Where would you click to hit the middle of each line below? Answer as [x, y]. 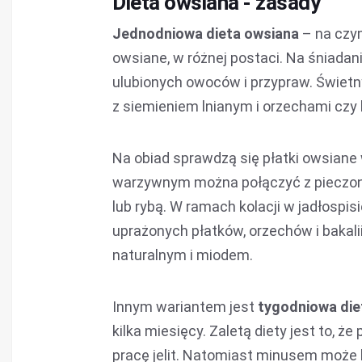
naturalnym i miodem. [183, 255]
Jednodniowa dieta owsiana [207, 34]
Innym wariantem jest [185, 307]
